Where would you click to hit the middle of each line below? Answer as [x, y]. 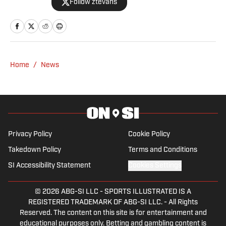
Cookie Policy [149, 135]
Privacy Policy [30, 135]
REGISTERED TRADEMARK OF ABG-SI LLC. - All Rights [113, 203]
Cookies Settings [155, 166]
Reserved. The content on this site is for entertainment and [113, 213]
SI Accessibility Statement [49, 166]
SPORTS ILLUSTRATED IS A [148, 192]
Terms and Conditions [162, 150]
